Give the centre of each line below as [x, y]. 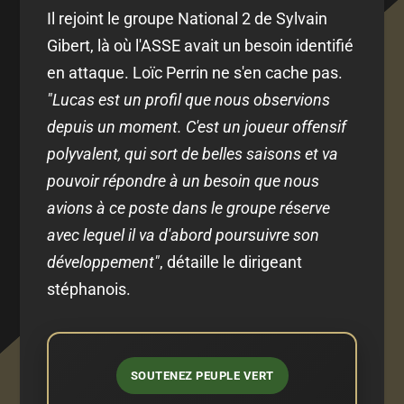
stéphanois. [89, 289]
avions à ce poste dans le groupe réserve [189, 207]
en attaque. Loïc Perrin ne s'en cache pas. [195, 72]
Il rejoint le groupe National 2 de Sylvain [188, 18]
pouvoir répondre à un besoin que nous [184, 180]
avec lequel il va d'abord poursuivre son [184, 234]
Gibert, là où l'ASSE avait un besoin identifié [201, 45]
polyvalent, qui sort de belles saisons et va [193, 153]
